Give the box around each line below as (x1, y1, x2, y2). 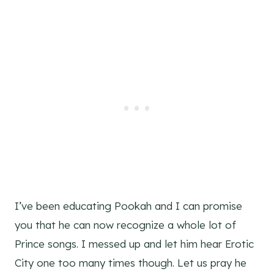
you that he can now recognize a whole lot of (15, 218, 236, 232)
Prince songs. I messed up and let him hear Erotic (15, 237, 254, 251)
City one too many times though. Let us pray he (15, 256, 246, 270)
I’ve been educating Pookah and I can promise (15, 199, 242, 213)
